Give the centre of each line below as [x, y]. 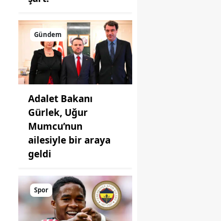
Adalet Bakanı [60, 98]
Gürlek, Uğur [58, 112]
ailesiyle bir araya [69, 140]
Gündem [48, 34]
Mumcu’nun [55, 126]
